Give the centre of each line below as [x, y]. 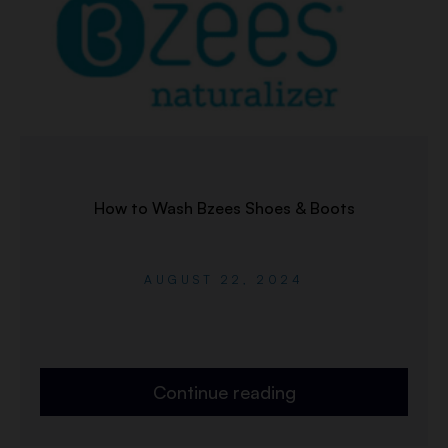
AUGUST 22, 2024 [224, 280]
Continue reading [224, 392]
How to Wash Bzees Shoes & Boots [224, 208]
